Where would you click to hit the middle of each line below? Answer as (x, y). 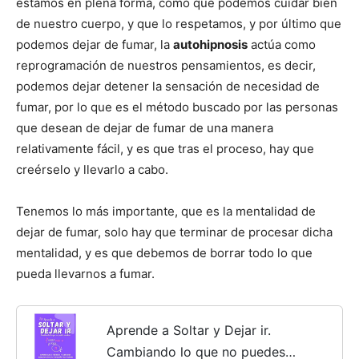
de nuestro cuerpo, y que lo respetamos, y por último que (179, 24)
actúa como (285, 44)
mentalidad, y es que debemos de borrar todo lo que (164, 253)
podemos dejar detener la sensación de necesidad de (168, 86)
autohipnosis (210, 44)
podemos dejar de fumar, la (95, 44)
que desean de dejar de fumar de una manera (145, 128)
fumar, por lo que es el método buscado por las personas (177, 107)
